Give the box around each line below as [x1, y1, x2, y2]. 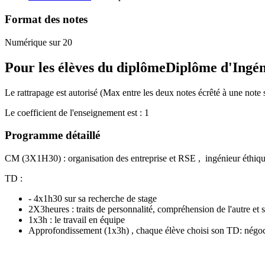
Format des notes [5, 13, 88, 26]
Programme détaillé [5, 129, 100, 142]
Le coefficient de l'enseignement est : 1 [5, 107, 149, 118]
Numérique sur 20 [5, 37, 72, 47]
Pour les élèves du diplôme [5, 59, 166, 75]
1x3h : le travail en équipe [28, 215, 125, 225]
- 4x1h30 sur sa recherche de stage [28, 193, 157, 204]
